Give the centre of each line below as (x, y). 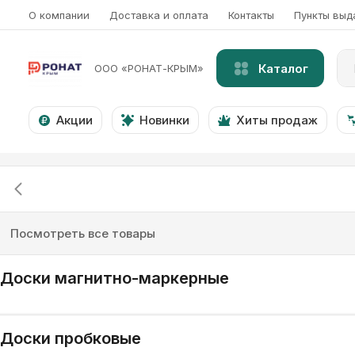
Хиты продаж (277, 120)
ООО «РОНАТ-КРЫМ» (149, 68)
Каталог (284, 68)
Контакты (251, 15)
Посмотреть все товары (83, 233)
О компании (59, 15)
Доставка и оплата (159, 15)
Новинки (164, 120)
